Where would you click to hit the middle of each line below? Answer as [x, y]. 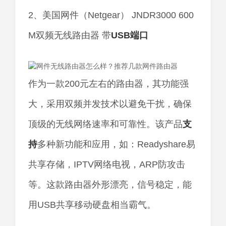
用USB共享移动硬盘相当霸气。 [92, 205]
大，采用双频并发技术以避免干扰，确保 [110, 104]
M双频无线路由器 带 [70, 35]
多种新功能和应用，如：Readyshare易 [116, 145]
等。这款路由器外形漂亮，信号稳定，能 [110, 185]
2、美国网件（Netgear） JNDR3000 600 [111, 15]
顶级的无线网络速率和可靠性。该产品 [105, 124]
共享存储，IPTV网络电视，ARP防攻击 [107, 165]
